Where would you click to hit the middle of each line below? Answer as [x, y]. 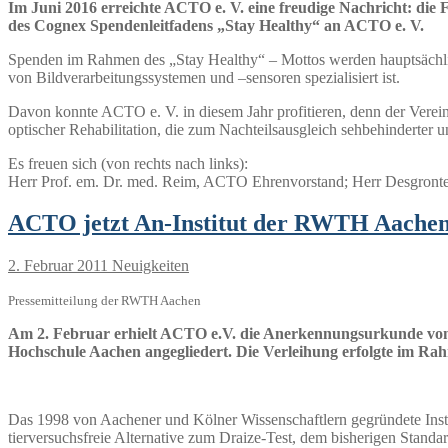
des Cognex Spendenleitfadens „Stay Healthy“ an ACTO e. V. [216, 25]
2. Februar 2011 [58, 266]
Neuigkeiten [148, 266]
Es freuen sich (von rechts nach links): [128, 163]
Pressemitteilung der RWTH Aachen [104, 301]
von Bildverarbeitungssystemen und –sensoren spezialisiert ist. [204, 77]
